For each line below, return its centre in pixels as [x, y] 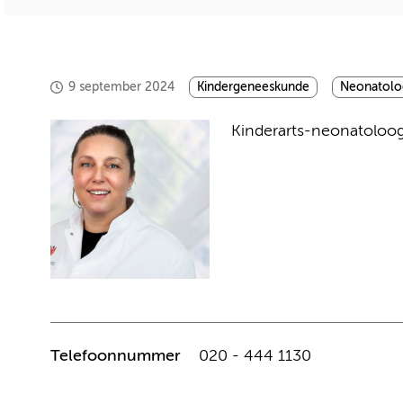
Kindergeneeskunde [253, 87]
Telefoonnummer [115, 356]
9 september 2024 [121, 87]
